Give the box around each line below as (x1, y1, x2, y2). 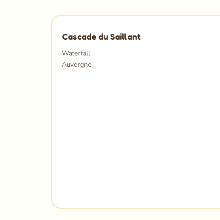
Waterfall (62, 49, 90, 58)
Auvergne (62, 60, 92, 69)
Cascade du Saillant (62, 31, 141, 42)
